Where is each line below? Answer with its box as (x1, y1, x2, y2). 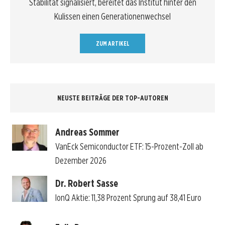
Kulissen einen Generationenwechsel (54, 11, 171, 22)
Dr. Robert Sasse (55, 177, 118, 189)
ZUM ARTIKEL (95, 40, 130, 48)
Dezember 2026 (55, 155, 106, 166)
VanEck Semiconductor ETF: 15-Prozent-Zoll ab (55, 141, 203, 152)
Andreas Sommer (55, 126, 120, 138)
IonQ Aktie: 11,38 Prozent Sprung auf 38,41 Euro (55, 192, 201, 203)
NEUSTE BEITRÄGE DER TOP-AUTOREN (57, 94, 168, 102)
